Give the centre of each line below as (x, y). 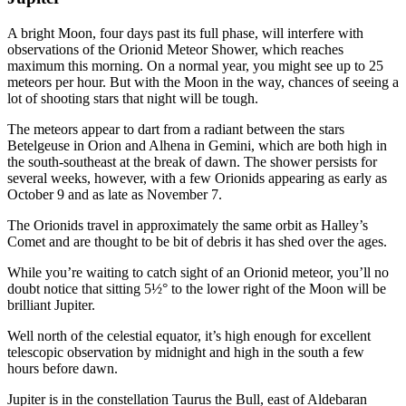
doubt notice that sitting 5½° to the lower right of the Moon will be (197, 288)
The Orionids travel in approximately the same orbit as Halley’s (188, 225)
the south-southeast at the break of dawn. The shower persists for (192, 161)
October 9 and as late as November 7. (115, 194)
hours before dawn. (63, 368)
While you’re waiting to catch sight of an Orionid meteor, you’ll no (198, 272)
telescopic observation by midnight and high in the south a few (186, 352)
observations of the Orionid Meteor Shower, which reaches (175, 49)
